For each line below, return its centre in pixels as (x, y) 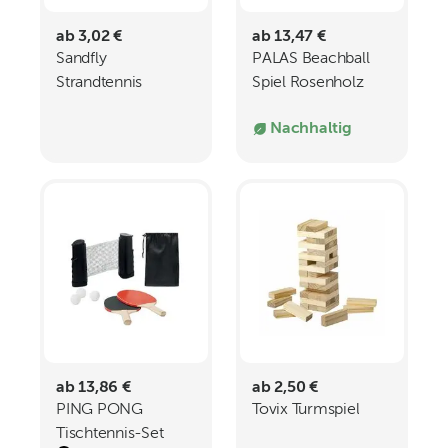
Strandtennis (99, 83)
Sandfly (81, 59)
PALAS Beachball (311, 59)
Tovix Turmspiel (306, 410)
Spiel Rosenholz (308, 83)
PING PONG (99, 410)
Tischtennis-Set (110, 434)
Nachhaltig (311, 129)
